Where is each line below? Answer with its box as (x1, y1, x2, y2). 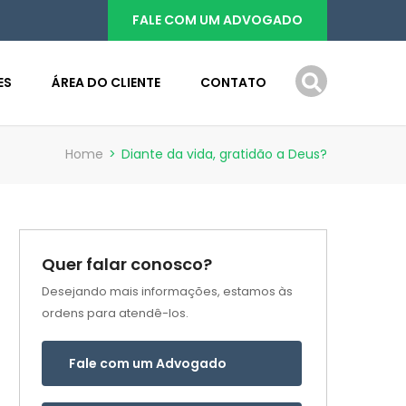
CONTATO (200, 73, 266, 92)
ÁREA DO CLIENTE (52, 73, 160, 92)
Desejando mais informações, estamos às (42, 283, 293, 300)
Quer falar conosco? (42, 253, 212, 275)
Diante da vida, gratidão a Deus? (121, 145, 327, 163)
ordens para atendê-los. (42, 304, 188, 322)
